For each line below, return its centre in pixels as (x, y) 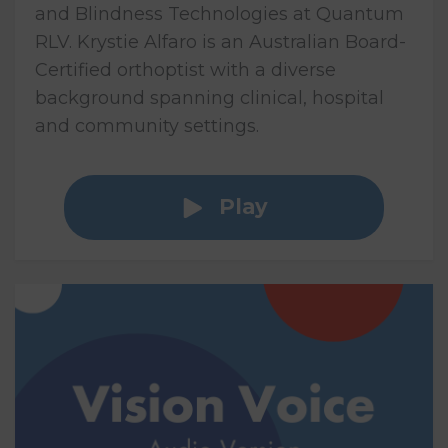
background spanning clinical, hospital (209, 97)
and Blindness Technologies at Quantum (219, 13)
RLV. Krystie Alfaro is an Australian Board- (220, 41)
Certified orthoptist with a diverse (185, 69)
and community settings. (147, 125)
